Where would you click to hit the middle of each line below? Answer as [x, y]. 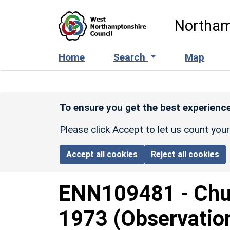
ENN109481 [117, 193]
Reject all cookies [185, 154]
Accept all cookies [102, 154]
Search [131, 57]
